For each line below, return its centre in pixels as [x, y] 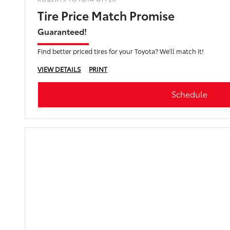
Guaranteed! [62, 31]
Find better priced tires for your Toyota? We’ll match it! [121, 51]
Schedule [189, 94]
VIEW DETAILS [59, 69]
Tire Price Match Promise [106, 15]
